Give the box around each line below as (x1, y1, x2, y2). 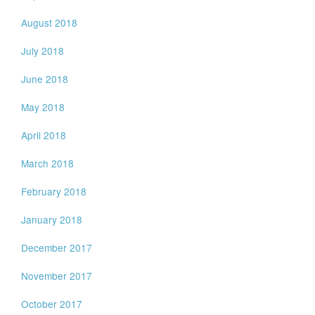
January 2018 (21, 212, 83, 226)
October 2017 (21, 297, 83, 311)
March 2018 (21, 156, 75, 170)
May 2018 (21, 100, 65, 114)
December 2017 (21, 240, 93, 255)
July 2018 (21, 44, 65, 58)
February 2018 (21, 184, 87, 198)
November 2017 (21, 269, 93, 283)
